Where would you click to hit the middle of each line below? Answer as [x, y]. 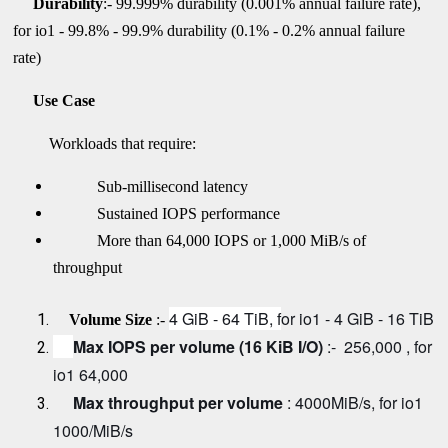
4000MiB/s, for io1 [359, 402]
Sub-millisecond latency [167, 186]
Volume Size [103, 319]
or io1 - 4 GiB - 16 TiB [358, 318]
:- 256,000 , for [380, 346]
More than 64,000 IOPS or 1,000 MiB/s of [226, 240]
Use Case [54, 100]
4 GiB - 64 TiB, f [225, 318]
